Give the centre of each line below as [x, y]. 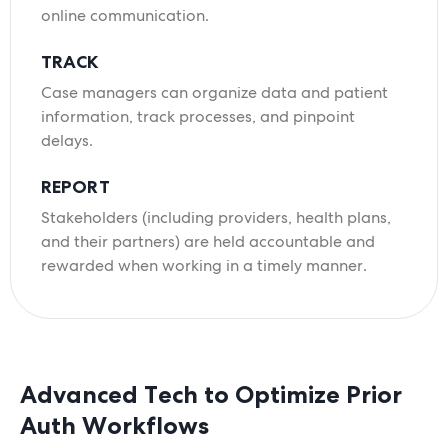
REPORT [75, 187]
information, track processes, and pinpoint [198, 117]
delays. [67, 141]
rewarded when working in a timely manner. [204, 266]
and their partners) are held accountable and [208, 242]
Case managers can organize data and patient [214, 93]
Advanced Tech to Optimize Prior [211, 395]
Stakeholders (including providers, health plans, [216, 218]
